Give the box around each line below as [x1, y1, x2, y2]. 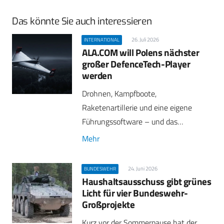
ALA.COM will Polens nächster [82, 45, 199, 60]
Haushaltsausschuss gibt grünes [82, 174, 211, 189]
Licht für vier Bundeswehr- [82, 185, 188, 200]
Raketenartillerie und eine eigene [82, 101, 192, 114]
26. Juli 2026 [131, 35, 159, 43]
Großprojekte [82, 197, 135, 212]
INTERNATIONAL [84, 35, 120, 43]
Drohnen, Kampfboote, [82, 87, 156, 100]
